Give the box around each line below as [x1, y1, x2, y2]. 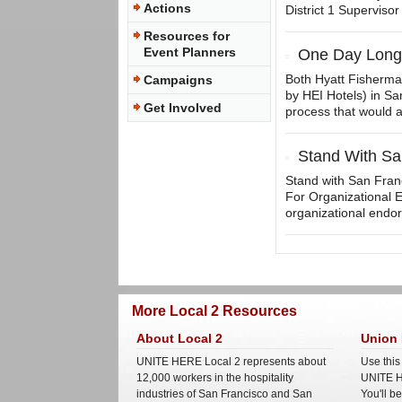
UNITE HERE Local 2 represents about [136, 355, 326, 368]
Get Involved [144, 100, 222, 115]
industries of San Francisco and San [136, 388, 312, 400]
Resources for [144, 29, 230, 43]
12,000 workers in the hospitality [136, 371, 293, 384]
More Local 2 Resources [132, 303, 297, 319]
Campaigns [144, 73, 213, 87]
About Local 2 [136, 331, 223, 345]
